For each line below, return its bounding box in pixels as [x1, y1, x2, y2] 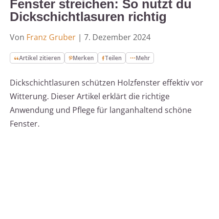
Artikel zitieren [19, 54, 61, 63]
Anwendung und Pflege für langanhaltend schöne [10, 105, 192, 116]
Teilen [105, 54, 122, 63]
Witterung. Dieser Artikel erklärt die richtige [10, 91, 170, 102]
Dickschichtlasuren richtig [10, 9, 167, 24]
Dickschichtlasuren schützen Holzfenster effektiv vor [10, 77, 203, 88]
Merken [73, 54, 94, 63]
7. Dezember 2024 [84, 32, 151, 43]
